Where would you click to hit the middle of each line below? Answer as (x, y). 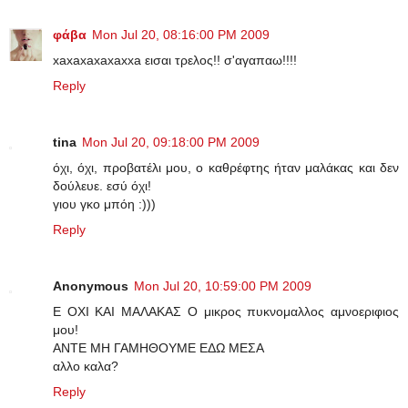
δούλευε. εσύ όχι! (102, 186)
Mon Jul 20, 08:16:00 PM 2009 (181, 35)
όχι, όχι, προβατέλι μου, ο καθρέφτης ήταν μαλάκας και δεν (226, 168)
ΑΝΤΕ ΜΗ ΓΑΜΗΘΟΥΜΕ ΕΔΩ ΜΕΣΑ (158, 348)
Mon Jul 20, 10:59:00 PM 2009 (223, 286)
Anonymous (91, 286)
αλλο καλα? (86, 367)
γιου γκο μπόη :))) (104, 204)
